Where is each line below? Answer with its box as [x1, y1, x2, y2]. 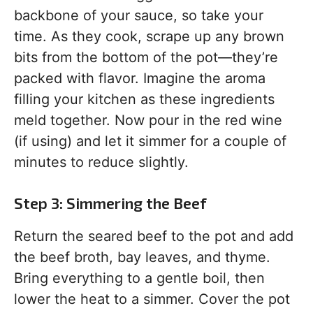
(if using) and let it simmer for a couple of [14, 133, 286, 150]
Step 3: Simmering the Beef [14, 194, 207, 212]
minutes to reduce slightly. [14, 154, 189, 170]
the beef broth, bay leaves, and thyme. [14, 249, 270, 265]
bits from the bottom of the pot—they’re [14, 49, 278, 66]
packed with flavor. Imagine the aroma [14, 70, 265, 87]
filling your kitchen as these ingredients [14, 91, 275, 108]
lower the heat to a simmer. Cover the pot [14, 291, 290, 307]
